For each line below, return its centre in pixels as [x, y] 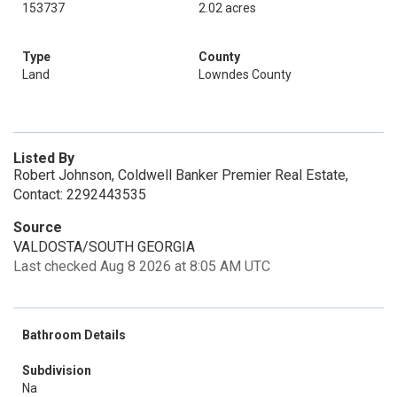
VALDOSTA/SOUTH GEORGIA [104, 247]
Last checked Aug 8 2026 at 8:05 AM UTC [142, 266]
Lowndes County [245, 74]
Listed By [44, 158]
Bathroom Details [74, 335]
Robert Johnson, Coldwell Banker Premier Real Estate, [181, 175]
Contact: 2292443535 [80, 195]
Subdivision [57, 370]
